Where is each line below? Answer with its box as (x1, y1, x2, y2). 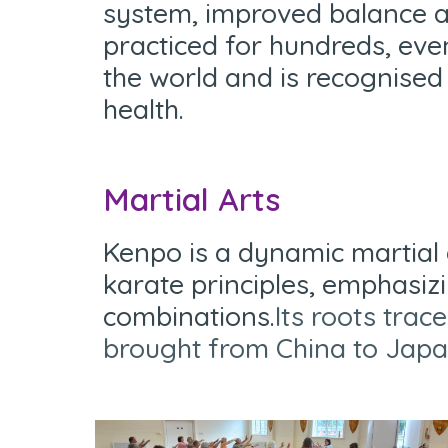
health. (102, 91, 184, 126)
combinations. (102, 298, 275, 333)
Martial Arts (102, 179, 280, 220)
